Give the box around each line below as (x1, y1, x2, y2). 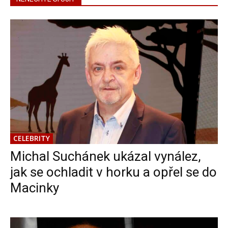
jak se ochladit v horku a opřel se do (10, 164, 217, 180)
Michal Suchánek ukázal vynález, (10, 148, 201, 164)
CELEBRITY (13, 133, 50, 143)
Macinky (10, 180, 59, 195)
